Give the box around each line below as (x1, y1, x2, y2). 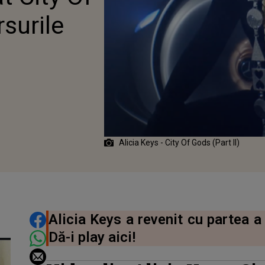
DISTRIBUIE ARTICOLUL (28, 211, 174, 227)
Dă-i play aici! (48, 228, 135, 245)
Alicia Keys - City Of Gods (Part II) (117, 137, 240, 147)
